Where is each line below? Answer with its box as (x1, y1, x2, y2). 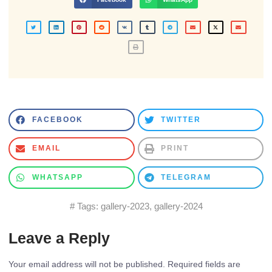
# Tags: (69, 201, 101, 211)
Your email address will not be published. (8, 259, 165, 269)
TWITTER (161, 115, 202, 124)
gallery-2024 (154, 201, 203, 211)
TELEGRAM (161, 172, 212, 182)
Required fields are (168, 259, 240, 269)
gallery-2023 (100, 201, 149, 211)
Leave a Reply (8, 229, 110, 246)
